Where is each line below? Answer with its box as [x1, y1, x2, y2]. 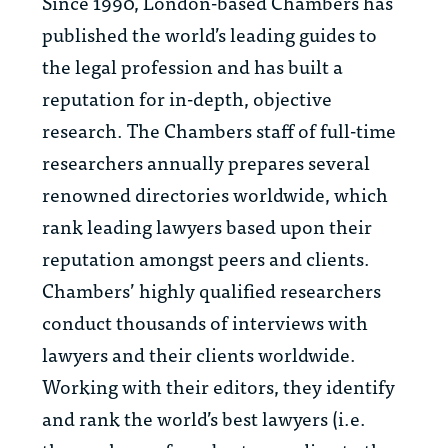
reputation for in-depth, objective [42, 82, 332, 114]
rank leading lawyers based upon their [42, 210, 372, 242]
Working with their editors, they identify [42, 370, 395, 402]
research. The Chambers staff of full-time [42, 114, 396, 146]
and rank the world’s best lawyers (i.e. [42, 402, 366, 434]
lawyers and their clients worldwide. [42, 338, 356, 370]
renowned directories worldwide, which [42, 178, 388, 210]
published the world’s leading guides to [42, 18, 377, 50]
